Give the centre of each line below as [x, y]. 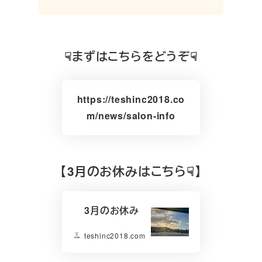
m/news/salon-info [131, 115]
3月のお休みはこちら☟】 [135, 171]
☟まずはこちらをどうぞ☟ [131, 56]
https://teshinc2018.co [131, 99]
